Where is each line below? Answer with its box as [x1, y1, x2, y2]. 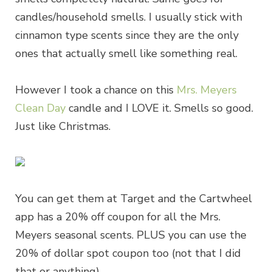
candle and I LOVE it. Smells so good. [66, 100, 253, 115]
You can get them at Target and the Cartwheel [15, 191, 252, 206]
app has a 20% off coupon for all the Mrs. [15, 209, 220, 225]
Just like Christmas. [15, 118, 110, 134]
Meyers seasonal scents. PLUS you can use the [15, 228, 246, 243]
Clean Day [15, 100, 66, 115]
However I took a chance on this [15, 82, 177, 97]
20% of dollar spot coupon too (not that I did [15, 246, 241, 261]
